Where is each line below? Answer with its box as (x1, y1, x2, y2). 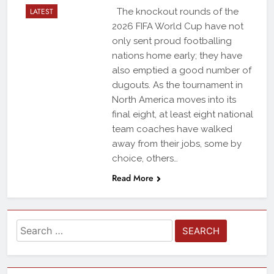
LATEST (30, 6, 53, 18)
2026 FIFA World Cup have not (111, 21, 243, 32)
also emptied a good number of (111, 65, 251, 76)
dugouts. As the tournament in (111, 80, 243, 91)
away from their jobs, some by (111, 138, 242, 150)
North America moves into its (111, 94, 236, 106)
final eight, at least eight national (111, 109, 253, 120)
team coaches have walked (111, 124, 232, 135)
